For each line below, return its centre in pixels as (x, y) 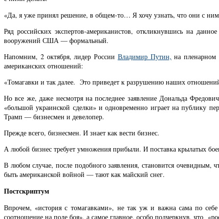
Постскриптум (27, 191)
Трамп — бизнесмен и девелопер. (54, 116)
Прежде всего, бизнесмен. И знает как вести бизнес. (82, 132)
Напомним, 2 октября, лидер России (61, 56)
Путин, (161, 56)
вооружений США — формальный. (56, 40)
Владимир (134, 56)
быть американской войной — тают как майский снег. (84, 175)
